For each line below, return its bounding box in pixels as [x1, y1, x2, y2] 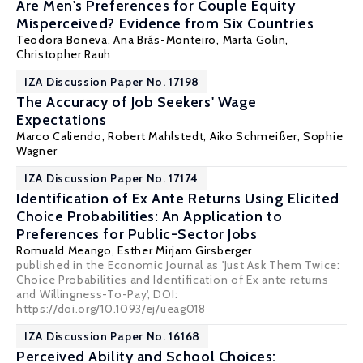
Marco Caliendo [16, 129, 102, 143]
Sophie [303, 129, 344, 143]
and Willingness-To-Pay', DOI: [16, 287, 178, 301]
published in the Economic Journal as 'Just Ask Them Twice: [16, 258, 340, 272]
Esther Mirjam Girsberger [117, 243, 253, 258]
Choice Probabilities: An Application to [16, 207, 283, 225]
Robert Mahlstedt [108, 129, 204, 143]
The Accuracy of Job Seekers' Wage [16, 93, 257, 111]
